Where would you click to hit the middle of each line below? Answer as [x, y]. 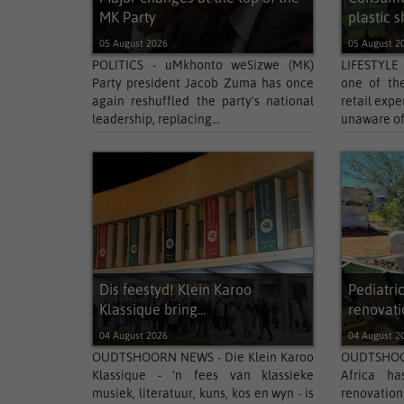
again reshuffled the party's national [203, 101]
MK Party [128, 17]
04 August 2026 [134, 335]
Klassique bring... [153, 309]
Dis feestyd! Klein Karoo [176, 289]
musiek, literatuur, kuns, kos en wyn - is [203, 393]
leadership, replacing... [156, 119]
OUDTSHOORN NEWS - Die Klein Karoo [203, 357]
